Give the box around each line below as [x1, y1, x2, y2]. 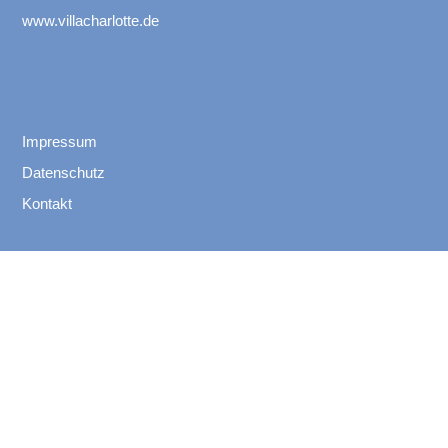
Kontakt [22, 195, 72, 213]
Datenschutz [22, 164, 105, 182]
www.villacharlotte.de [22, 12, 159, 30]
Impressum [22, 133, 97, 151]
